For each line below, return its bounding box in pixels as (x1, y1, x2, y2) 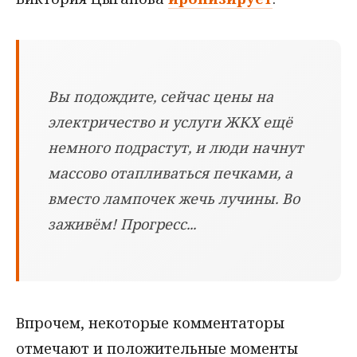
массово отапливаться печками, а (48, 163, 292, 183)
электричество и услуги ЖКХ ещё (48, 112, 292, 132)
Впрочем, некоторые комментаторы (16, 313, 284, 333)
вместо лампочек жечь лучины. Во (48, 189, 300, 209)
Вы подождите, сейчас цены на (48, 87, 273, 107)
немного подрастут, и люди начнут (48, 138, 304, 158)
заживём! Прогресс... (48, 214, 196, 234)
